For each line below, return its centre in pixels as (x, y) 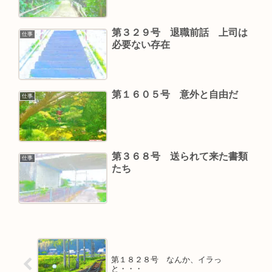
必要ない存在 (141, 45)
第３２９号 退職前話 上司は (179, 33)
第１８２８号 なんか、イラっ (166, 260)
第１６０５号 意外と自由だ (175, 94)
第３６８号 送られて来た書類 (179, 156)
